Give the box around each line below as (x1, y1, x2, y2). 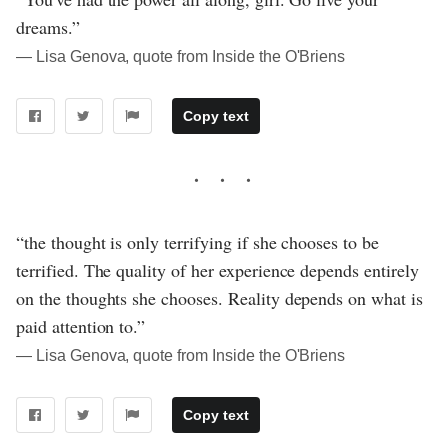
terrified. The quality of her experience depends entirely (16, 257, 419, 282)
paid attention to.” (16, 313, 146, 338)
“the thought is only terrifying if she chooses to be (16, 229, 379, 254)
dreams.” (16, 15, 80, 40)
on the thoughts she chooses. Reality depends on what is (16, 285, 423, 310)
